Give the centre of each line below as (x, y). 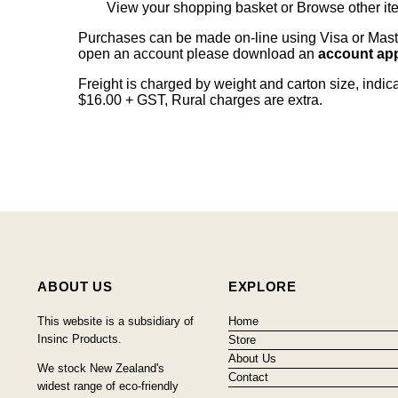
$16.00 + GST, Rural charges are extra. (200, 99)
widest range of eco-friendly (108, 386)
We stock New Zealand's (101, 368)
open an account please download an (196, 53)
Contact (248, 377)
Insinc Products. (80, 338)
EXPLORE (262, 286)
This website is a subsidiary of (116, 321)
